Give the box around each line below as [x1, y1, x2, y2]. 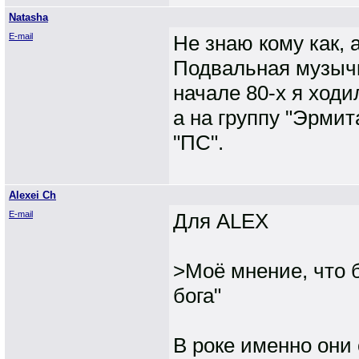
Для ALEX [173, 209, 268, 233]
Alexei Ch [9, 189, 56, 201]
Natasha [9, 11, 48, 23]
